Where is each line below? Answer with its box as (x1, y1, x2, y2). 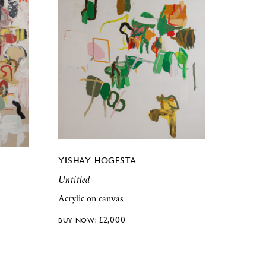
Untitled (58, 172, 90, 186)
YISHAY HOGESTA (58, 154, 137, 166)
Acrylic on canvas (58, 192, 124, 205)
